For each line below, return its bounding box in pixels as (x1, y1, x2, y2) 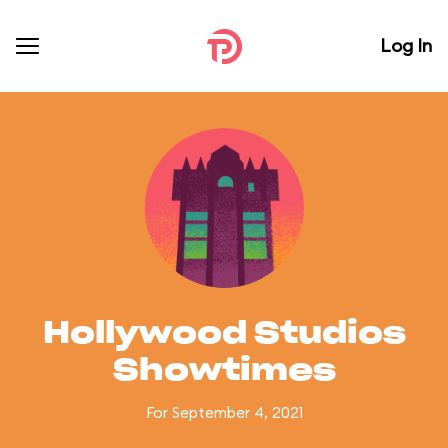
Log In (380, 34, 432, 57)
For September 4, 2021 (145, 403, 303, 422)
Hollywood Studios (42, 319, 406, 349)
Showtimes (112, 356, 336, 386)
